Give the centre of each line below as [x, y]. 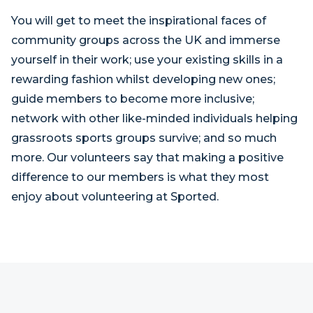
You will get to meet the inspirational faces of [139, 21]
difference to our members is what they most [140, 177]
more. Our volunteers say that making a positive [147, 158]
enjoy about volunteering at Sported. [115, 197]
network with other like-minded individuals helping [154, 118]
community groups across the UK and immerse [146, 40]
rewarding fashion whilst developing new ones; [143, 79]
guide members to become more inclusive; [133, 99]
